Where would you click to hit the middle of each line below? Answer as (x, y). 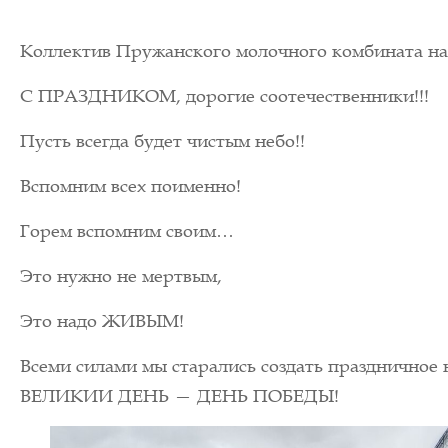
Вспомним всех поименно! (131, 186)
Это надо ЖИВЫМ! (102, 321)
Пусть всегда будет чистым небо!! (163, 141)
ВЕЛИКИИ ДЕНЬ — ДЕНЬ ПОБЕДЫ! (180, 396)
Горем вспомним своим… (127, 231)
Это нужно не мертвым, (121, 276)
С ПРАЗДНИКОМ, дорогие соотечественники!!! (225, 96)
